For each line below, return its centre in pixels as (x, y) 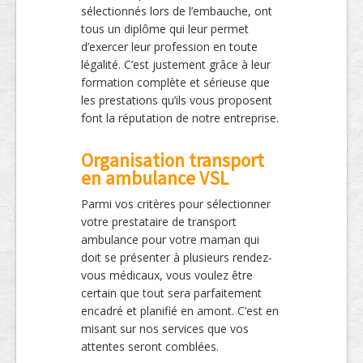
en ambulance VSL (155, 178)
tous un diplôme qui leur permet (165, 29)
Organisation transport (173, 160)
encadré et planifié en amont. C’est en (180, 311)
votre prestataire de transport (159, 222)
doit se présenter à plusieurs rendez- (177, 258)
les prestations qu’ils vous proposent (177, 100)
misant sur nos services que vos (165, 329)
